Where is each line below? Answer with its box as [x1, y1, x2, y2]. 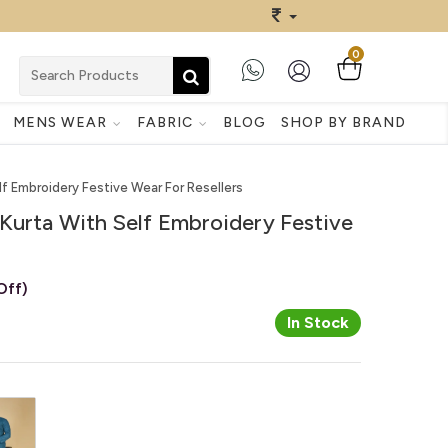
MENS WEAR [12, 113, 111, 131]
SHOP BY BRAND [280, 113, 406, 131]
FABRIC [136, 113, 197, 131]
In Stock [287, 313, 349, 332]
